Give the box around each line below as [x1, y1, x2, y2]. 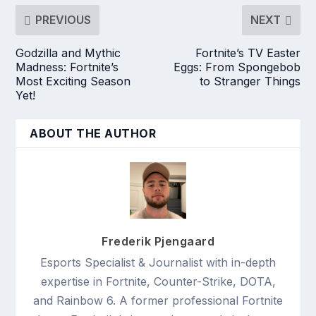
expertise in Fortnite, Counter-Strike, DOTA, [40, 274, 276, 288]
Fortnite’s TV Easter [195, 45, 300, 60]
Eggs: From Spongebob [173, 59, 300, 74]
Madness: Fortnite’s [16, 59, 119, 74]
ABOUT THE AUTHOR [30, 126, 157, 140]
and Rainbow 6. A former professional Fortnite [33, 293, 283, 308]
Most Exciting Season [16, 73, 131, 88]
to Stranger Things [199, 73, 300, 88]
